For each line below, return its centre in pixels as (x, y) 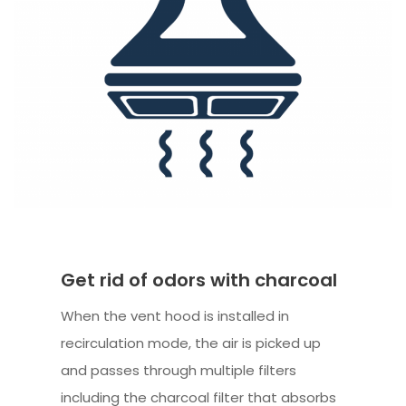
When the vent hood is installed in (175, 315)
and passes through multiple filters (179, 370)
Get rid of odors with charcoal (199, 280)
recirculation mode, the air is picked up (191, 343)
